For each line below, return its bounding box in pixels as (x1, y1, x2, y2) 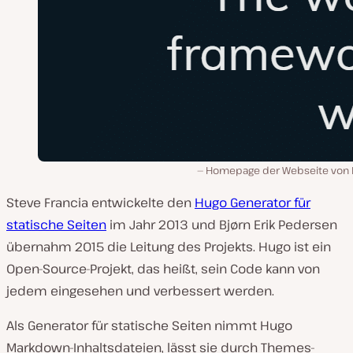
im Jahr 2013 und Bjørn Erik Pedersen (106, 216, 337, 233)
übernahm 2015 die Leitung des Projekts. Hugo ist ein (6, 238, 331, 255)
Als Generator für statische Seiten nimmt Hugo (6, 317, 292, 334)
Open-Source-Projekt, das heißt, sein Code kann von (6, 260, 320, 277)
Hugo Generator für (195, 194, 310, 211)
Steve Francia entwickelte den (6, 194, 195, 211)
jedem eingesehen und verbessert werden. (6, 282, 274, 299)
